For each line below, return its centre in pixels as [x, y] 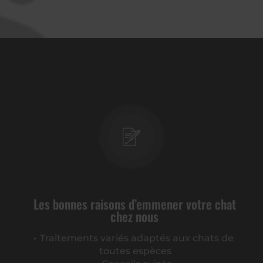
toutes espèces [135, 251]
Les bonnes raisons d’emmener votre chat [134, 204]
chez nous [134, 216]
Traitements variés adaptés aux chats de [136, 238]
